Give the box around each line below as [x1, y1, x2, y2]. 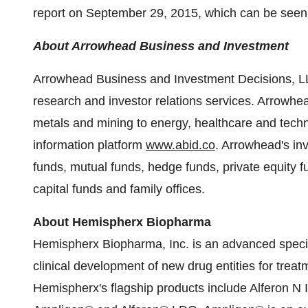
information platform [33, 138, 146, 152]
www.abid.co [146, 138, 215, 152]
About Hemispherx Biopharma [33, 215, 211, 229]
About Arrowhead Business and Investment [33, 39, 289, 53]
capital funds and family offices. [33, 182, 205, 196]
